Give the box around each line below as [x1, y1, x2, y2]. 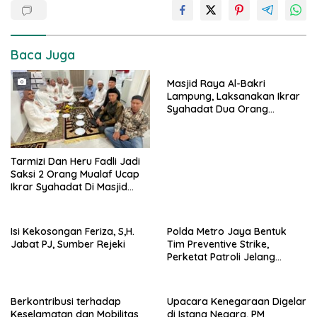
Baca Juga [11, 47, 75, 63]
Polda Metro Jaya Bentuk [167, 225, 287, 238]
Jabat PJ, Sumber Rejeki [11, 238, 125, 251]
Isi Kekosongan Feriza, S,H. [11, 225, 134, 238]
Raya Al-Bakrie [11, 193, 81, 207]
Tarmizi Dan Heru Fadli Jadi [11, 155, 140, 168]
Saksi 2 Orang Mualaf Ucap [11, 168, 139, 181]
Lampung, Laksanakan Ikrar [167, 90, 300, 103]
